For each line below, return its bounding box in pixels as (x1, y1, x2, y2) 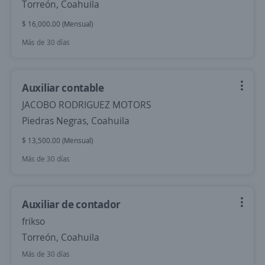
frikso (22, 215, 45, 228)
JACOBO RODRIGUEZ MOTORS (22, 98, 151, 111)
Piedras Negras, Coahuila (22, 114, 130, 127)
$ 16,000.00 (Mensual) (22, 19, 93, 29)
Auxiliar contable (22, 80, 104, 95)
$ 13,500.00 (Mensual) (22, 135, 93, 146)
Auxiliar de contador (22, 197, 121, 211)
